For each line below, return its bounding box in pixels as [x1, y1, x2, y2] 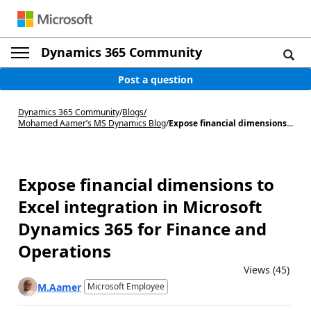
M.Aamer [37, 280, 81, 294]
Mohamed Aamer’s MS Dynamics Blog [18, 117, 166, 129]
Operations [18, 239, 111, 262]
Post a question [118, 72, 193, 86]
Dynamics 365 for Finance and [18, 217, 267, 240]
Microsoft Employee [87, 280, 165, 292]
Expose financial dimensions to [18, 173, 274, 196]
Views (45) [244, 263, 289, 276]
